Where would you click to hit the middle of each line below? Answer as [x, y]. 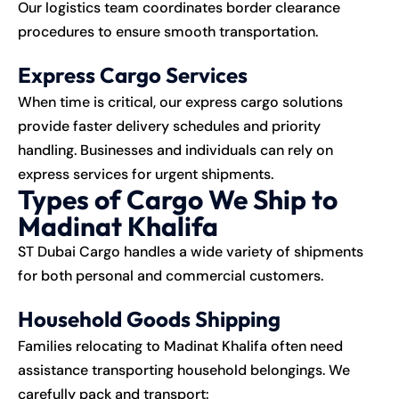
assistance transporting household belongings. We [184, 370]
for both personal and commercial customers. [171, 275]
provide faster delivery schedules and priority [169, 126]
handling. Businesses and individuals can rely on [175, 150]
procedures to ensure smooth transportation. [168, 31]
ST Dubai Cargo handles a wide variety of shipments [191, 251]
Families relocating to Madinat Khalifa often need [180, 346]
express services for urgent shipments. [146, 174]
